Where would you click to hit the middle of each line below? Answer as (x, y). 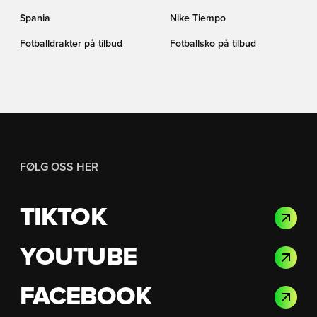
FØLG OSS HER (59, 167)
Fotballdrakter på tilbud (71, 44)
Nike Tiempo (198, 18)
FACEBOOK (86, 297)
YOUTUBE (78, 258)
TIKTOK (63, 218)
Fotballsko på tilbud (213, 44)
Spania (35, 18)
